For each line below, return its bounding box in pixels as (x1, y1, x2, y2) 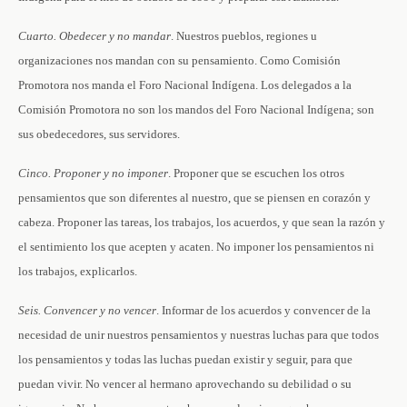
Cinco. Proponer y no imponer (18, 166, 168, 180)
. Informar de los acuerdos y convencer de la (156, 303, 371, 317)
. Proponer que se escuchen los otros (168, 166, 344, 180)
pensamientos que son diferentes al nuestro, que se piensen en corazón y (18, 191, 371, 204)
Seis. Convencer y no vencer (18, 303, 156, 317)
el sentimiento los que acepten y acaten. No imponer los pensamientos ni (18, 240, 374, 253)
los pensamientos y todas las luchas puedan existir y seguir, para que (18, 352, 352, 366)
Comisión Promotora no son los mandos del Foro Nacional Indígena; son (18, 103, 374, 116)
